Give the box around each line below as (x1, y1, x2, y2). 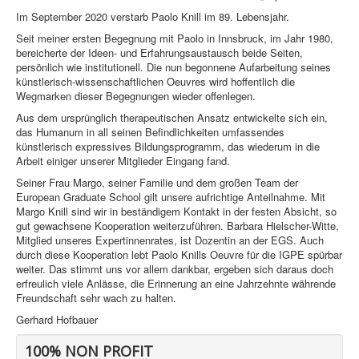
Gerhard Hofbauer (16, 312, 98, 328)
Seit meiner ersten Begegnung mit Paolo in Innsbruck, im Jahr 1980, (16, 30, 333, 46)
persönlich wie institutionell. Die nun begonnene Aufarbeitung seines (16, 59, 331, 75)
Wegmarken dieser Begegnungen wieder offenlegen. (16, 88, 256, 104)
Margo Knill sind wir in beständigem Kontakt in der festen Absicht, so (16, 204, 337, 220)
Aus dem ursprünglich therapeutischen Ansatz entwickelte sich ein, (16, 110, 328, 126)
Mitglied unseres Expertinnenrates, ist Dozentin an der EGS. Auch (16, 232, 324, 248)
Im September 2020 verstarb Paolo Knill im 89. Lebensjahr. (16, 9, 289, 25)
